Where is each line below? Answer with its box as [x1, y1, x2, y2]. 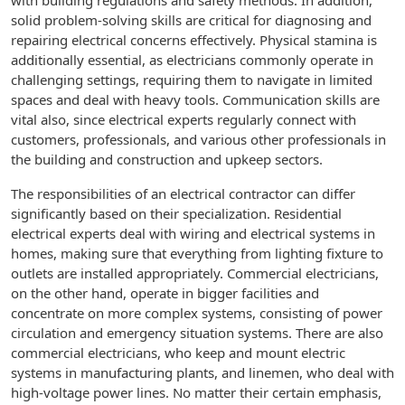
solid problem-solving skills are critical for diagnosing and [11, 11, 372, 29]
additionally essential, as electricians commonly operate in [11, 51, 373, 69]
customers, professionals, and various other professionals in [11, 130, 386, 148]
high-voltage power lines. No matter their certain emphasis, [11, 383, 381, 401]
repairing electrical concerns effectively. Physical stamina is [11, 31, 377, 49]
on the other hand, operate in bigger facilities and [11, 284, 319, 302]
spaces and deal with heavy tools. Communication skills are [11, 90, 380, 108]
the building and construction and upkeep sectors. [11, 150, 323, 168]
